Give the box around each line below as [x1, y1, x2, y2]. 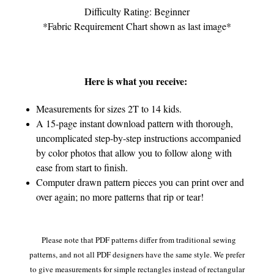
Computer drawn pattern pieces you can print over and [36, 175, 245, 188]
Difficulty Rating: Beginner [81, 4, 193, 18]
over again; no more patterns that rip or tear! [36, 190, 207, 203]
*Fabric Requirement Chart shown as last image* [40, 19, 234, 32]
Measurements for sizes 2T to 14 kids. [36, 102, 182, 115]
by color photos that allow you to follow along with [36, 146, 232, 159]
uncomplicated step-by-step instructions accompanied [36, 131, 242, 144]
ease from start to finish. [36, 160, 131, 174]
